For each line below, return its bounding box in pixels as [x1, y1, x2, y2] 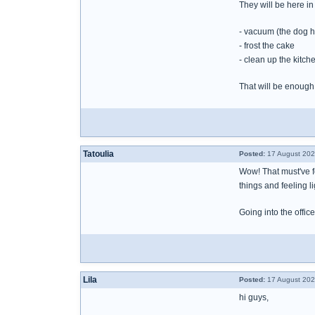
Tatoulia [83, 149, 114, 159]
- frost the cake [239, 41, 295, 51]
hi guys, [239, 292, 269, 302]
